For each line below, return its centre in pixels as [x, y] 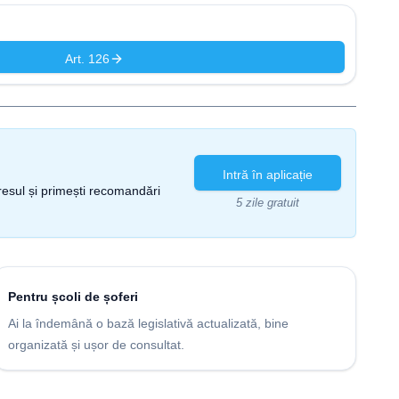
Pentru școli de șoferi [73, 297]
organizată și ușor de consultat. [96, 345]
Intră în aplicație [268, 174]
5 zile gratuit [268, 202]
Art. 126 [88, 59]
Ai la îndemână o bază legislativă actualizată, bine [148, 323]
